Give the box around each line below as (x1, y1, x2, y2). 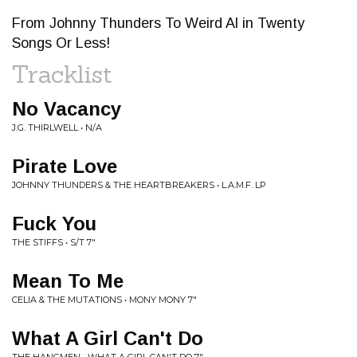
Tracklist (12, 59, 112, 89)
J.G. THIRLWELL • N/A (12, 122, 102, 133)
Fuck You (12, 213, 96, 234)
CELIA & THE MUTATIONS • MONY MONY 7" (12, 294, 197, 305)
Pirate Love (12, 155, 117, 177)
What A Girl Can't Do (12, 328, 203, 349)
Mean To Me (12, 270, 124, 292)
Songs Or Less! (12, 35, 110, 51)
